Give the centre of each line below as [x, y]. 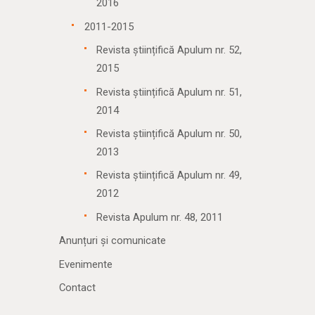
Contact [77, 288]
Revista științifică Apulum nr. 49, [169, 175]
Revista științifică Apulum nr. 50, [169, 134]
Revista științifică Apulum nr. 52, [169, 50]
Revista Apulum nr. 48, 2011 [160, 217]
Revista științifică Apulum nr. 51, [169, 92]
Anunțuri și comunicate [112, 241]
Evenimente [86, 264]
